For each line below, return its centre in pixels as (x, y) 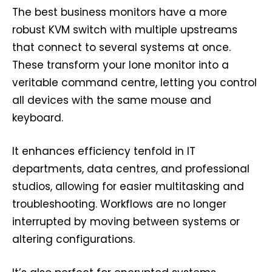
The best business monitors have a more (120, 12)
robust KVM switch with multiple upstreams (125, 30)
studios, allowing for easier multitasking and (128, 187)
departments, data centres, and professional (131, 169)
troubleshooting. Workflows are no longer (119, 204)
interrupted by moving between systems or (126, 222)
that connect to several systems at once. (121, 48)
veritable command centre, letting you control (134, 83)
